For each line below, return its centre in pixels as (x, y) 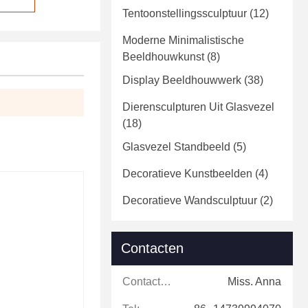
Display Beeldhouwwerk (182, 80)
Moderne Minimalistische (183, 41)
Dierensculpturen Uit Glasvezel (198, 107)
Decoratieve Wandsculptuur (190, 201)
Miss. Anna (254, 282)
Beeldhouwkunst (163, 57)
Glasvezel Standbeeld (176, 147)
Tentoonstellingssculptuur (185, 14)
